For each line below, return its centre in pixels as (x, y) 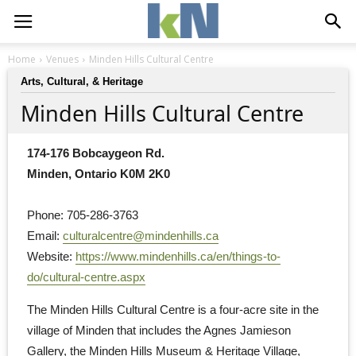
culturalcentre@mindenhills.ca (141, 235)
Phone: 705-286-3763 (83, 215)
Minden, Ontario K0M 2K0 (99, 173)
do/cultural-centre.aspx (86, 277)
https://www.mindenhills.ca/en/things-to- (178, 256)
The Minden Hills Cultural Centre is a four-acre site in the (173, 310)
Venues (62, 59)
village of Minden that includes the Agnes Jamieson (159, 331)
